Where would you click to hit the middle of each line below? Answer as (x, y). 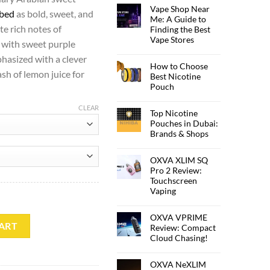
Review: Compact (183, 227)
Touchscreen (174, 180)
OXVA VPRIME (179, 217)
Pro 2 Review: (176, 170)
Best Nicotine (176, 76)
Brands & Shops (180, 133)
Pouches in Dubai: (184, 123)
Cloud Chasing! (179, 237)
